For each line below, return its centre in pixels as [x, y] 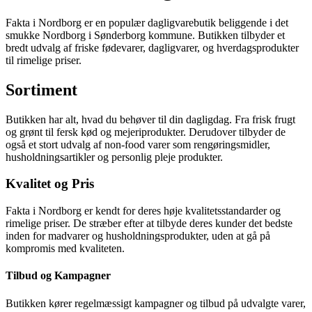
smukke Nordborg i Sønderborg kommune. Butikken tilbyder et [145, 35]
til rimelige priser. [44, 60]
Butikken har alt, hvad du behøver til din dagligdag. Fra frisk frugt [150, 119]
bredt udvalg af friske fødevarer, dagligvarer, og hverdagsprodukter [152, 47]
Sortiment [41, 89]
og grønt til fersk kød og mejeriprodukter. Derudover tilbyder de [146, 132]
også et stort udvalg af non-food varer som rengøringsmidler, [138, 144]
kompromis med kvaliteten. [65, 249]
